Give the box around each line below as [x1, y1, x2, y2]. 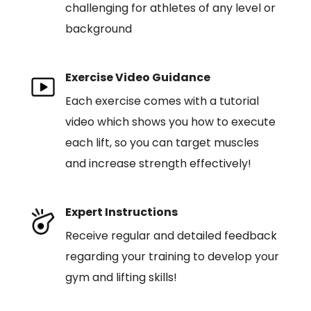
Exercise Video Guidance [65, 69, 210, 85]
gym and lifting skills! [65, 269, 177, 285]
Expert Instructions [65, 204, 178, 220]
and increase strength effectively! [65, 155, 251, 171]
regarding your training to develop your [65, 249, 279, 264]
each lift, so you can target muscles [65, 135, 259, 151]
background [65, 21, 132, 37]
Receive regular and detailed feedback [65, 228, 277, 244]
